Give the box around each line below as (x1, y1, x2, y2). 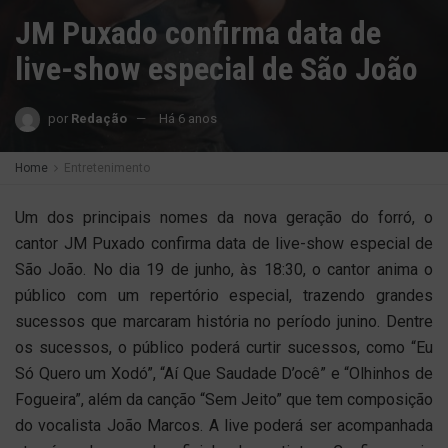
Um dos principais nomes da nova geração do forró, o (15, 208, 433, 227)
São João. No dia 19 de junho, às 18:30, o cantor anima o (15, 260, 433, 279)
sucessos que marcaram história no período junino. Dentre (15, 312, 433, 331)
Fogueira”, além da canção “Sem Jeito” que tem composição (15, 390, 433, 409)
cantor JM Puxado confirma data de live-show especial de (15, 234, 433, 253)
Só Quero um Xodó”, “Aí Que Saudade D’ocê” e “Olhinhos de (15, 364, 433, 383)
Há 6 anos (159, 110, 217, 126)
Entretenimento (64, 161, 150, 175)
